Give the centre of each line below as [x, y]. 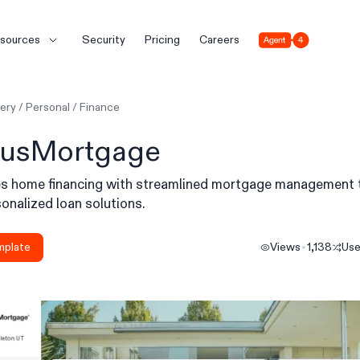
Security [103, 40]
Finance [100, 107]
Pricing [162, 40]
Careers [219, 40]
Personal [48, 107]
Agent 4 [278, 39]
